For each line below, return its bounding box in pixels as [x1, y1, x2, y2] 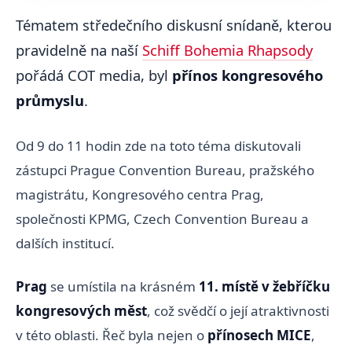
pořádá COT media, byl [16, 65, 172, 86]
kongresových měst [16, 301, 147, 320]
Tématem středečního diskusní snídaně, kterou [16, 15, 332, 35]
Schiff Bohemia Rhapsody [142, 40, 313, 60]
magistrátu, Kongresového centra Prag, [16, 185, 264, 203]
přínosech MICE [207, 325, 311, 344]
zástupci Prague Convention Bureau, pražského [16, 160, 314, 179]
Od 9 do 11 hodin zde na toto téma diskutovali [16, 136, 301, 155]
